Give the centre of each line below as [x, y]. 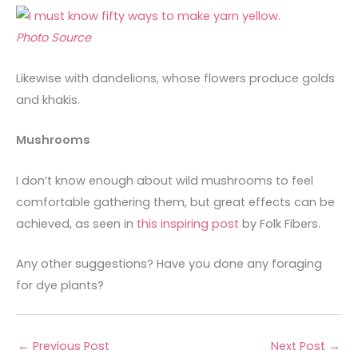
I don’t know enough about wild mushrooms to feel [165, 180]
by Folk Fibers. [280, 223]
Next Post [300, 346]
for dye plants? [60, 285]
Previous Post [70, 346]
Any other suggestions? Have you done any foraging [169, 263]
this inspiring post [188, 223]
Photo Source [54, 38]
